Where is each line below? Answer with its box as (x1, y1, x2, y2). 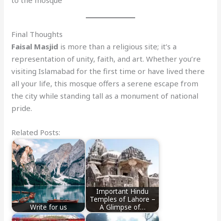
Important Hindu (96, 187, 149, 196)
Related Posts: (11, 127, 61, 137)
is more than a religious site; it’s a (58, 41, 177, 51)
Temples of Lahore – (89, 195, 155, 204)
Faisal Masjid (11, 41, 59, 51)
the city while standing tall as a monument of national (11, 91, 199, 101)
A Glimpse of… (99, 203, 146, 212)
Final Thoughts (11, 29, 63, 39)
